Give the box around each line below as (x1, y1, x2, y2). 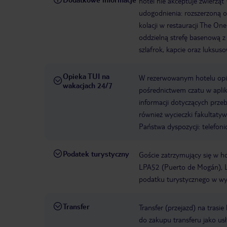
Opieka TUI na (63, 71, 109, 81)
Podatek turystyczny (63, 149, 129, 159)
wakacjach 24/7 (63, 81, 112, 90)
